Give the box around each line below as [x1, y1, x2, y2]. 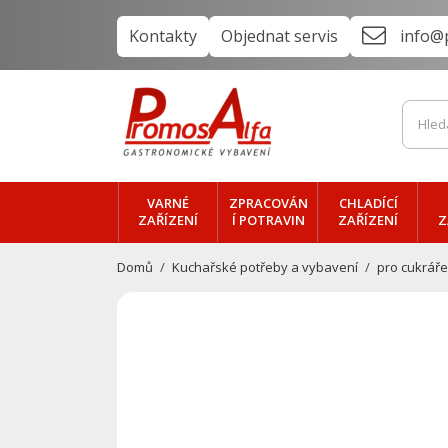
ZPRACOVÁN [228, 194, 308, 212]
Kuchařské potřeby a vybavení [172, 258, 359, 276]
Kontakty [129, 25, 197, 47]
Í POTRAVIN [231, 211, 305, 229]
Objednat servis [221, 25, 338, 47]
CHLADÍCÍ [338, 194, 398, 212]
